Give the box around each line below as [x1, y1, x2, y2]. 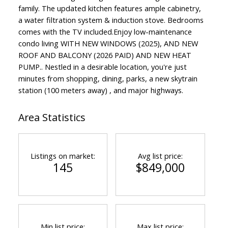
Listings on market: [31, 150, 96, 161]
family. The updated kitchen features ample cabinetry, [18, 3, 201, 13]
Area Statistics [18, 110, 85, 124]
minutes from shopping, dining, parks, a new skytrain [18, 73, 197, 83]
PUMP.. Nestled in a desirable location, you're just [18, 61, 187, 72]
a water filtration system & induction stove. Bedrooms [18, 14, 204, 25]
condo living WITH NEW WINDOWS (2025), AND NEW [18, 38, 198, 48]
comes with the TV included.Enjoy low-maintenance [18, 26, 192, 37]
